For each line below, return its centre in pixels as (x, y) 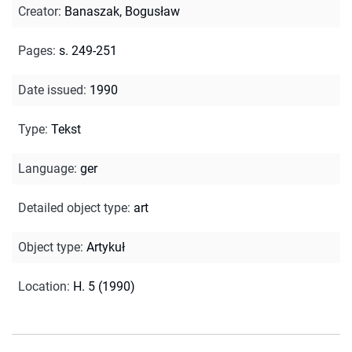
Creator (38, 11)
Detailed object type (73, 207)
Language (46, 168)
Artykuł (106, 247)
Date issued (51, 90)
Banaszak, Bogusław (122, 11)
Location (42, 286)
